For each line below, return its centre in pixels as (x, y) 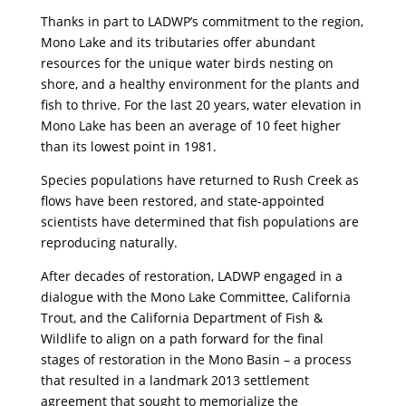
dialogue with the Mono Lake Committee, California (195, 297)
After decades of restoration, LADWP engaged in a (191, 276)
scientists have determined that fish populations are (199, 222)
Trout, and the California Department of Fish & (181, 318)
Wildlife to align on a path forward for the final (182, 339)
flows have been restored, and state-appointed (182, 201)
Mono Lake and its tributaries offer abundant (178, 43)
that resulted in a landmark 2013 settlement (174, 381)
